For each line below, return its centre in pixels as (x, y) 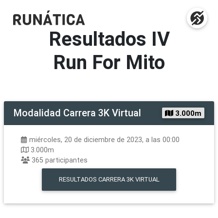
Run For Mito (109, 62)
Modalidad (37, 113)
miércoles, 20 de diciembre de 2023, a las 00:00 (104, 140)
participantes (66, 160)
